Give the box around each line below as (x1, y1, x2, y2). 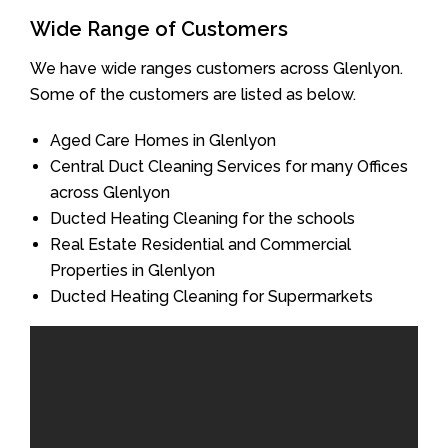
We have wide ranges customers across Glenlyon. (30, 58, 403, 78)
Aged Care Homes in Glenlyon (50, 130, 276, 150)
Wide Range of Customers (30, 16, 288, 41)
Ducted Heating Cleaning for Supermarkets (50, 286, 373, 306)
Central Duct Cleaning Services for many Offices (50, 156, 408, 176)
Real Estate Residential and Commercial (50, 234, 351, 254)
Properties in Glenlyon (50, 260, 215, 280)
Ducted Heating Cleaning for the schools (50, 208, 355, 228)
